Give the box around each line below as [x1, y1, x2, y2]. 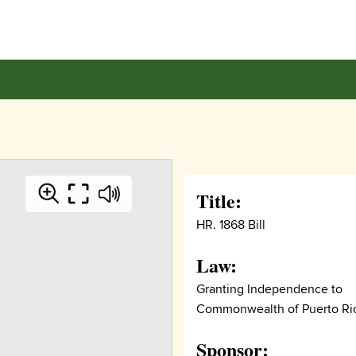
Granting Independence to [196, 281, 343, 297]
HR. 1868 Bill [196, 217, 266, 233]
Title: [196, 187, 242, 215]
